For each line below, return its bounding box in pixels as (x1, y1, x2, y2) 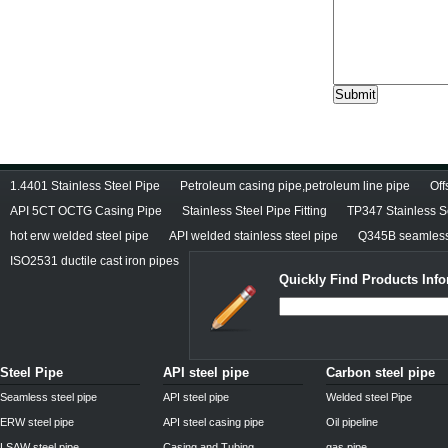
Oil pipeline (326, 416, 378, 428)
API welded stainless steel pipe (169, 229, 338, 243)
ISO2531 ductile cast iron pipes (10, 254, 179, 268)
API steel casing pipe (163, 416, 264, 428)
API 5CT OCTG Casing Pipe (10, 204, 162, 218)
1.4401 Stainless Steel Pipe (10, 179, 160, 193)
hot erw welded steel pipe (10, 229, 149, 243)
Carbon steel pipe (326, 365, 435, 380)
